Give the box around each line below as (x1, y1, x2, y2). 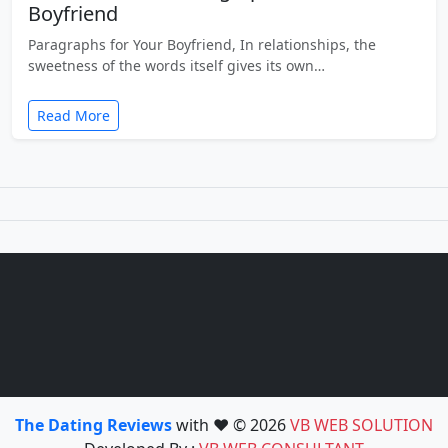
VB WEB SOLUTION (290, 413, 433, 436)
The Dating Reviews (15, 413, 176, 436)
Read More (37, 105, 110, 125)
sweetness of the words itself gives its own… (28, 55, 325, 75)
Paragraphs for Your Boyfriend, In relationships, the (28, 34, 376, 54)
